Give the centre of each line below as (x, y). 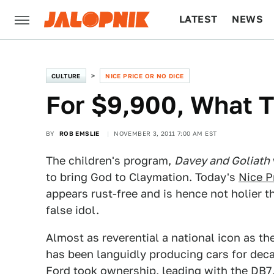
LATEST (198, 19)
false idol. (72, 210)
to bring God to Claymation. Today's (142, 177)
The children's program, (110, 161)
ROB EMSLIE (79, 133)
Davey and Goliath (222, 161)
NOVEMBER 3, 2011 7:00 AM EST (165, 133)
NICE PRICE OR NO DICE (145, 76)
